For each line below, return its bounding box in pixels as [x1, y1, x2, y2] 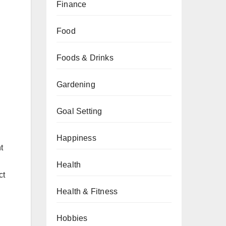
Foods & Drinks [56, 53, 114, 62]
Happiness [56, 134, 96, 142]
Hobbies [56, 214, 88, 222]
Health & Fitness [56, 187, 118, 196]
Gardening [56, 80, 95, 89]
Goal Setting [56, 107, 102, 116]
